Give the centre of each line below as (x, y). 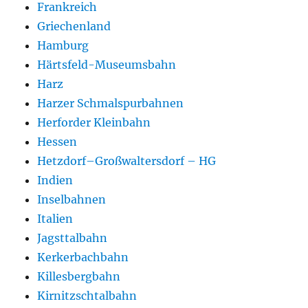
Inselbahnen (72, 200)
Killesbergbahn (79, 277)
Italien (55, 219)
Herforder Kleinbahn (94, 123)
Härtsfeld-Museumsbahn (107, 65)
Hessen (57, 142)
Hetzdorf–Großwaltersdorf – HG (127, 161)
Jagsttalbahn (73, 238)
